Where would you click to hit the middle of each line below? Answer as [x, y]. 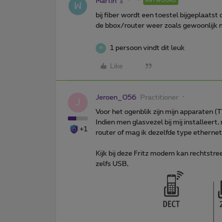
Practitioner [160, 97]
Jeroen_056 [116, 97]
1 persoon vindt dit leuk [147, 48]
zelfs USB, [112, 164]
